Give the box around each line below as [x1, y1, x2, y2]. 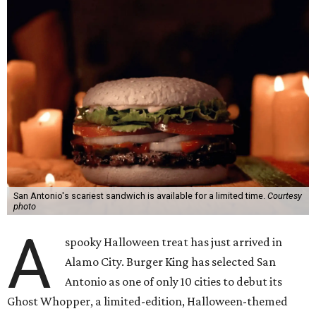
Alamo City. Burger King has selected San [65, 255, 276, 269]
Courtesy [267, 190, 302, 201]
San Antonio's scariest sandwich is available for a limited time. [13, 190, 267, 201]
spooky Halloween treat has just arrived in [65, 235, 283, 249]
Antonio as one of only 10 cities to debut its [65, 274, 283, 288]
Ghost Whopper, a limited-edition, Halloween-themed [7, 294, 288, 308]
